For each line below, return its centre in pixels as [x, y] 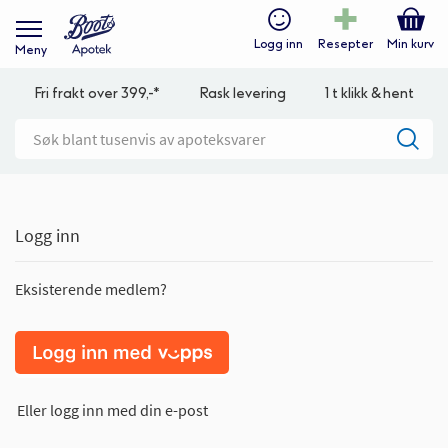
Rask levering [242, 93]
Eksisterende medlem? [91, 289]
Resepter [345, 44]
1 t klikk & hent [369, 93]
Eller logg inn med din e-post [112, 410]
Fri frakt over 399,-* [97, 93]
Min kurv [410, 44]
